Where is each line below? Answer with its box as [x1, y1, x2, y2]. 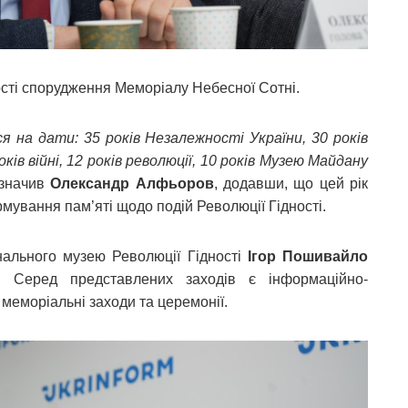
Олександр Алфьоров [50, 175, 214, 191]
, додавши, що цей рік [213, 175, 369, 191]
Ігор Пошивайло [247, 248, 369, 264]
